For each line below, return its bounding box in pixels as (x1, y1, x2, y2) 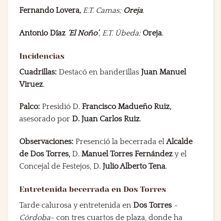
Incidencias (19, 51, 65, 61)
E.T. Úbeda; (102, 28, 141, 37)
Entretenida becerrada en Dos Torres (19, 184, 166, 194)
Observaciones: (19, 137, 75, 147)
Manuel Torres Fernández (79, 149, 175, 159)
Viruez (19, 79, 43, 89)
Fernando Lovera (19, 5, 79, 15)
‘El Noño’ (68, 28, 99, 37)
